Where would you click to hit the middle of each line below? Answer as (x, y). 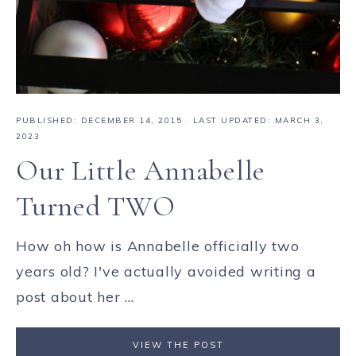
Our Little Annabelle (141, 170)
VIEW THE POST (178, 344)
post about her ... (75, 296)
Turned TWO (96, 206)
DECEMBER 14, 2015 (131, 120)
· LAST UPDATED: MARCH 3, (253, 120)
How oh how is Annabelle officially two (158, 246)
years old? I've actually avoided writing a (166, 271)
